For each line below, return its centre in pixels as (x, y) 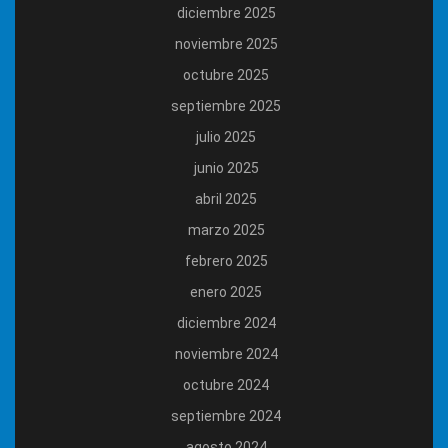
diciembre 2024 (226, 323)
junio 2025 (226, 168)
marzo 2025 (226, 230)
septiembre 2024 (226, 416)
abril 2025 (226, 199)
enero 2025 (226, 292)
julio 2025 (226, 137)
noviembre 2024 (226, 354)
